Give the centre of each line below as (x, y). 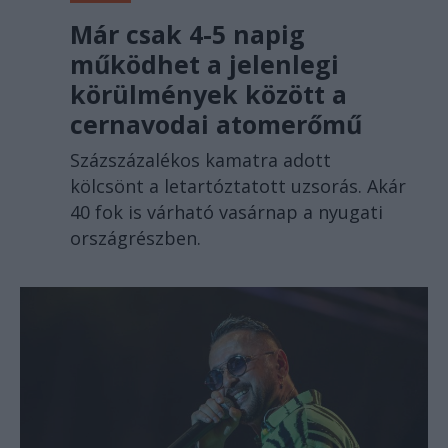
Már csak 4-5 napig (187, 34)
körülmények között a (208, 94)
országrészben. (135, 238)
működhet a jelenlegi (204, 64)
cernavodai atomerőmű (216, 124)
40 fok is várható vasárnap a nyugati (226, 212)
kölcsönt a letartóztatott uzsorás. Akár (238, 186)
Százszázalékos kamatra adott (200, 160)
